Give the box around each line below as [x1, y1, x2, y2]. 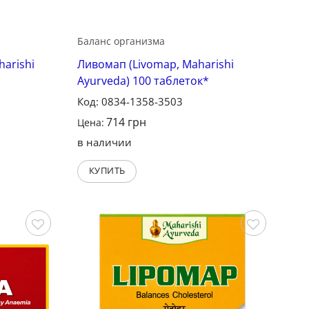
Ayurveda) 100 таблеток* [77, 73, 210, 89]
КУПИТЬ [88, 164, 126, 177]
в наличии [77, 135, 132, 150]
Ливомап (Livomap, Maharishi [77, 57, 235, 72]
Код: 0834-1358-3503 [77, 94, 183, 109]
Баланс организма [77, 34, 166, 48]
